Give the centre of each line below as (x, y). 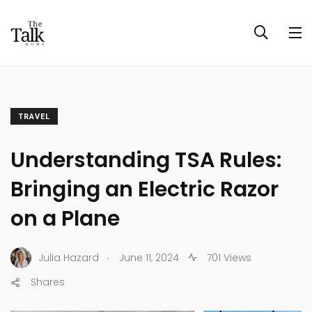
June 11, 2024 (149, 257)
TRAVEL (34, 117)
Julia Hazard (69, 257)
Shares (48, 282)
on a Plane (65, 219)
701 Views (228, 257)
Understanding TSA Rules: (146, 160)
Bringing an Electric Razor (145, 189)
